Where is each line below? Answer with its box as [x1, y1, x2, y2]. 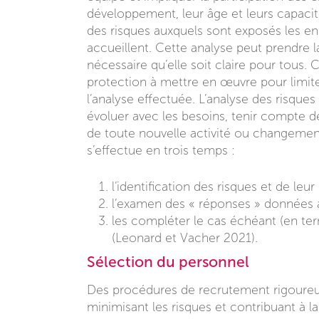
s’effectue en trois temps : [87, 144, 235, 158]
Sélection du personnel [87, 253, 249, 270]
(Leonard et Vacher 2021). [112, 231, 258, 245]
